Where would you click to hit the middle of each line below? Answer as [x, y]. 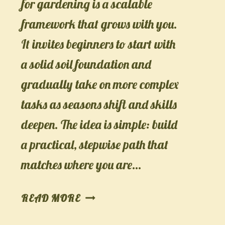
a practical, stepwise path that [94, 144]
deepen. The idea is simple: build [99, 124]
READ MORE [50, 198]
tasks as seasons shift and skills [99, 104]
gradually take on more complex [100, 84]
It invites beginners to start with [98, 44]
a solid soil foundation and [86, 64]
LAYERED [102, 194]
